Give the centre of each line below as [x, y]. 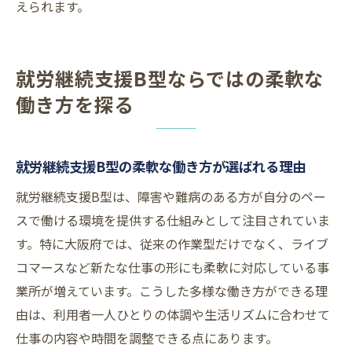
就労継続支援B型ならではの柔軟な [170, 79]
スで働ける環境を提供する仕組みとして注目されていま [173, 220]
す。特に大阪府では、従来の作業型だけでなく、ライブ [172, 244]
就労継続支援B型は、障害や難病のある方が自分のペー [171, 197]
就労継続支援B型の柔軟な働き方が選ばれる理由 [161, 167]
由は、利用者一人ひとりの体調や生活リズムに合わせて [173, 315]
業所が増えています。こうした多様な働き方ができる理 [172, 291]
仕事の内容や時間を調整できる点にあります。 [147, 338]
